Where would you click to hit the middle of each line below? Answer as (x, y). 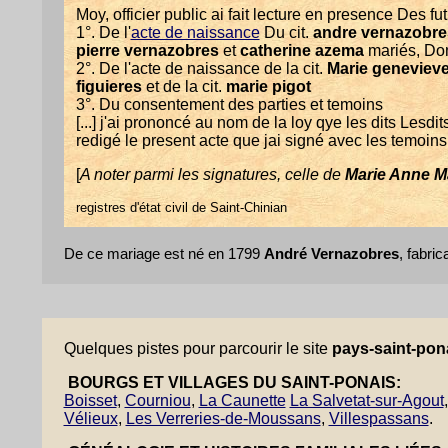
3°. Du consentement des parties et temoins (229, 104)
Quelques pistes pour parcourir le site (197, 348)
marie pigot (268, 86)
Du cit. (286, 32)
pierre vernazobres (147, 50)
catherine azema (301, 50)
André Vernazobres (331, 253)
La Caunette (242, 400)
